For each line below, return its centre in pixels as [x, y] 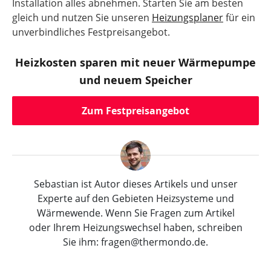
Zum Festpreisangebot [135, 111]
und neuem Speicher [135, 80]
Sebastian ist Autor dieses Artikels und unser [135, 184]
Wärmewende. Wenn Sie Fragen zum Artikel [135, 213]
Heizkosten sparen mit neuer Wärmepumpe [135, 63]
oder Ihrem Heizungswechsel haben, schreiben [135, 227]
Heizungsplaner [188, 18]
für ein [239, 18]
